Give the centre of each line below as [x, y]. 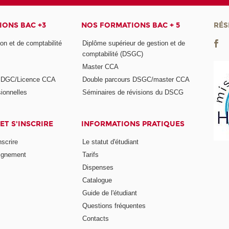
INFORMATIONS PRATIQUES [133, 124]
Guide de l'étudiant [110, 193]
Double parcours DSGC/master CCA [136, 80]
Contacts [96, 218]
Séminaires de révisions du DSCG [133, 92]
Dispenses [98, 168]
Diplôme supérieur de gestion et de [134, 43]
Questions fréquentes [114, 205]
